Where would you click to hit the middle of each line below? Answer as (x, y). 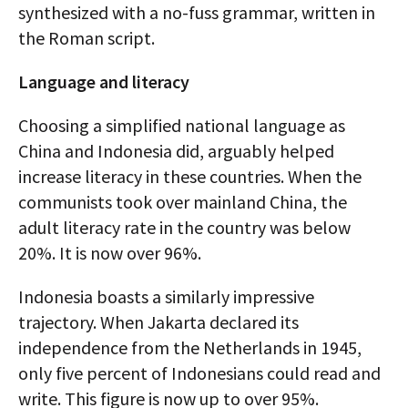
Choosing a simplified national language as (182, 126)
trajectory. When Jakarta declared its (158, 322)
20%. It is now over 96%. (110, 253)
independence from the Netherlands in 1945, (190, 348)
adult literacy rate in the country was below (184, 228)
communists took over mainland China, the (183, 202)
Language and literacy (104, 82)
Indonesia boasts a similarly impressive (166, 297)
